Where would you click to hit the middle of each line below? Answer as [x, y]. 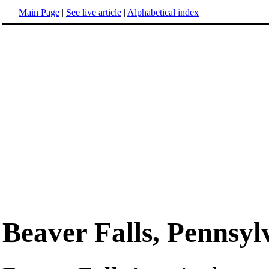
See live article [94, 12]
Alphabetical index [163, 12]
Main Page [39, 12]
